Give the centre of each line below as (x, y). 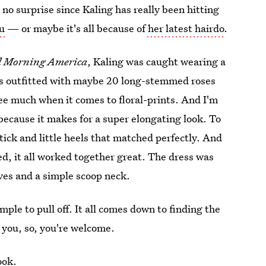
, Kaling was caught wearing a (157, 61)
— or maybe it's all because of (75, 28)
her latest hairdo (185, 28)
